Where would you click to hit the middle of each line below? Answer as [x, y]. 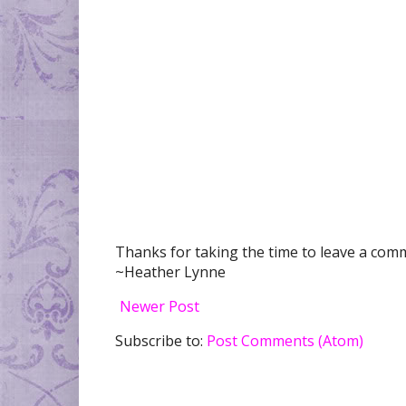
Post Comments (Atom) [285, 340]
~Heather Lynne [170, 271]
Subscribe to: [161, 340]
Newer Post [159, 306]
